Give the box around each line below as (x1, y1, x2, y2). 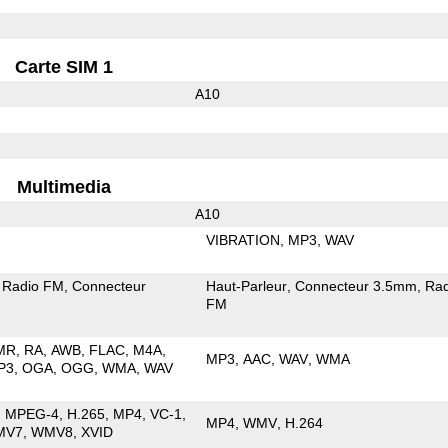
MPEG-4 (5, 405, 60, 422)
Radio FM (2, 277, 65, 294)
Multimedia (17, 176, 112, 197)
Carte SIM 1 (15, 56, 114, 77)
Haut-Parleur (206, 277, 288, 294)
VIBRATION (206, 231, 281, 248)
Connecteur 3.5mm (295, 277, 418, 294)
